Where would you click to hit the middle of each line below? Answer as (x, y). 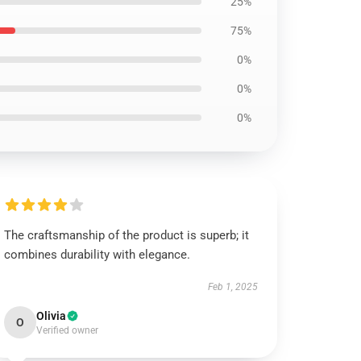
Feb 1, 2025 (232, 287)
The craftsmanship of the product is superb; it (127, 235)
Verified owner (68, 330)
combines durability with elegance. (98, 255)
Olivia (52, 316)
